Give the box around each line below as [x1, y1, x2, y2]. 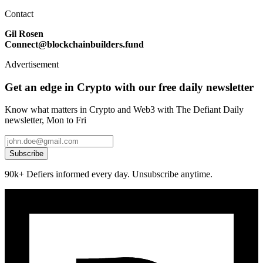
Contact [5, 9, 33, 19]
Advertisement [5, 59, 59, 70]
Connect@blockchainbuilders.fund [5, 39, 144, 50]
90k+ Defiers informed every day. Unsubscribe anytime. [5, 169, 213, 180]
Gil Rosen [5, 29, 43, 39]
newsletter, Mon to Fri [5, 115, 86, 126]
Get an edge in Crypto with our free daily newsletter [5, 80, 254, 93]
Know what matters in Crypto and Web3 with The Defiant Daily [5, 104, 244, 115]
